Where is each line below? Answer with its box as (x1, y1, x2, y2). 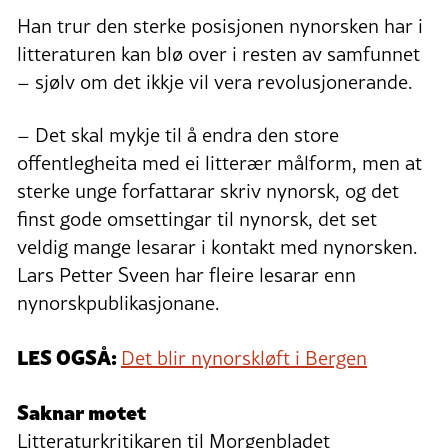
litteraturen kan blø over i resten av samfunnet (17, 39, 420, 68)
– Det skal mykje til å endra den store (17, 120, 339, 149)
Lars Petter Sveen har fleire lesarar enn (17, 260, 356, 289)
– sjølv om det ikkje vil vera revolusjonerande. (17, 67, 412, 96)
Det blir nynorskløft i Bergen (121, 343, 367, 372)
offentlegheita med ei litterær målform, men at (17, 148, 422, 177)
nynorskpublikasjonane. (17, 288, 219, 317)
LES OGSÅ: (17, 340, 121, 371)
